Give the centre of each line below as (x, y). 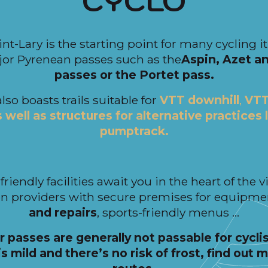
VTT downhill (200, 100)
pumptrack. (134, 131)
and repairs (63, 212)
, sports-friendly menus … (168, 212)
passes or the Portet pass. (134, 75)
